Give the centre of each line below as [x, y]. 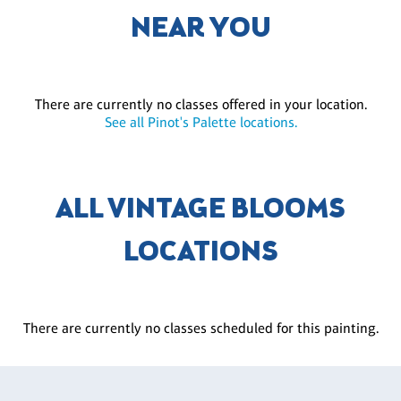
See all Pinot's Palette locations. [200, 123]
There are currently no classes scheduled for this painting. [200, 328]
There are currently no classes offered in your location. [200, 105]
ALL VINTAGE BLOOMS [200, 211]
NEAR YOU [200, 30]
